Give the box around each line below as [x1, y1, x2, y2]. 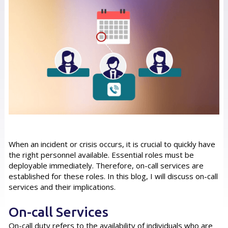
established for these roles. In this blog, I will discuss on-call [8, 170, 218, 181]
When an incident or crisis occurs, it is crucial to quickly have [8, 138, 215, 149]
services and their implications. [8, 181, 116, 192]
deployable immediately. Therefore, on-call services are [8, 160, 204, 170]
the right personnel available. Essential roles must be [8, 149, 194, 160]
